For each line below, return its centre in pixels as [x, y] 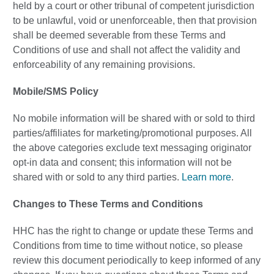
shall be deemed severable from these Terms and [119, 35]
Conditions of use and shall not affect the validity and [127, 50]
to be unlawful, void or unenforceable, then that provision [135, 21]
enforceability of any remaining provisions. [104, 65]
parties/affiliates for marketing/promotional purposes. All [132, 133]
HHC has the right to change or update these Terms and [133, 231]
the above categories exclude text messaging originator [132, 148]
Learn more [206, 177]
